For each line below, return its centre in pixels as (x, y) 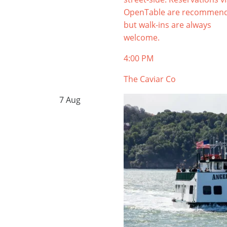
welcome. (141, 37)
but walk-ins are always (167, 25)
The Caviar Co (149, 79)
